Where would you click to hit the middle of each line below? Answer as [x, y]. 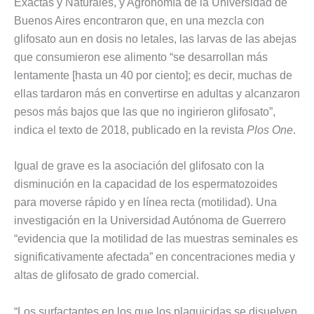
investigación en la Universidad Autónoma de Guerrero [150, 221]
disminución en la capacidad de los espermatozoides [146, 184]
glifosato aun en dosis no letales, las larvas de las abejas [155, 39]
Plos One [270, 130]
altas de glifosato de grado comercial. [107, 275]
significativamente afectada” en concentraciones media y [155, 257]
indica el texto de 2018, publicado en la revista [130, 130]
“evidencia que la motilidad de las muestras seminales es [156, 239]
